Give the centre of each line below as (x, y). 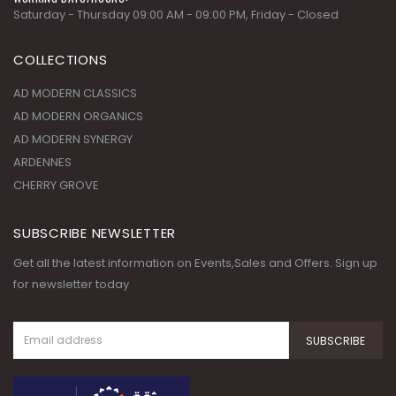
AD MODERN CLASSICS (75, 93)
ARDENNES (42, 162)
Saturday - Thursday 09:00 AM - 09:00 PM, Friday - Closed (176, 15)
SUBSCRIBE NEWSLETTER (95, 233)
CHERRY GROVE (56, 185)
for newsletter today (71, 284)
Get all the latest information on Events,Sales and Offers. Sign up (195, 263)
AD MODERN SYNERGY (73, 139)
